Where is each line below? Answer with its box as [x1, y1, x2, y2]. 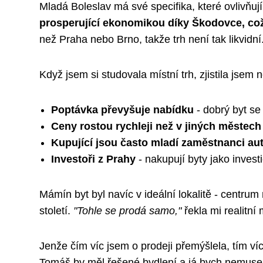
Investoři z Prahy [51, 153, 136, 166]
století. [39, 205, 73, 217]
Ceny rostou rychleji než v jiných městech [51, 120, 261, 133]
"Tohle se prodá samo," [73, 205, 181, 217]
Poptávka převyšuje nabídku [51, 104, 194, 116]
